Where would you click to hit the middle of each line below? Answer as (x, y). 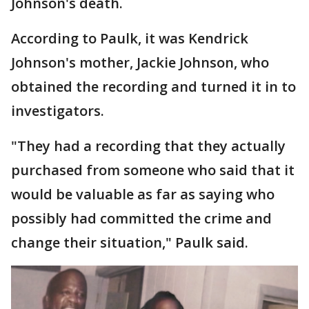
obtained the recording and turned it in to (153, 87)
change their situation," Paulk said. (130, 242)
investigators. (58, 111)
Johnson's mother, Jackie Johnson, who (140, 62)
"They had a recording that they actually (148, 146)
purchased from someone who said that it (153, 170)
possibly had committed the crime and (141, 218)
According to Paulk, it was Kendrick (130, 38)
